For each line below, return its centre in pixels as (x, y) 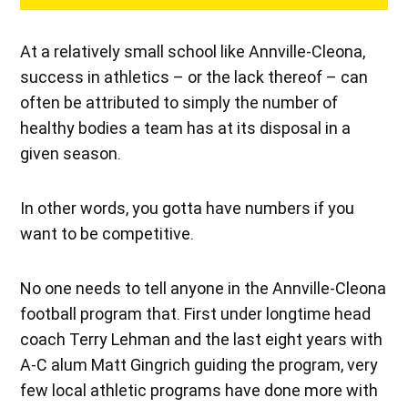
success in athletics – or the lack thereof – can (194, 77)
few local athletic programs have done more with (199, 391)
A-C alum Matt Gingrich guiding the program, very (199, 365)
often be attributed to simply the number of (179, 103)
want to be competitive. (107, 234)
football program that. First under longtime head (196, 314)
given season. (71, 154)
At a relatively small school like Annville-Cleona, (193, 52)
